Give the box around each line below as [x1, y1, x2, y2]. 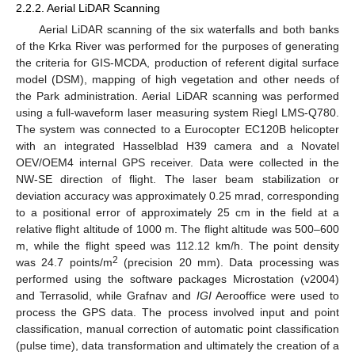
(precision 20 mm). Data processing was [117, 255, 339, 269]
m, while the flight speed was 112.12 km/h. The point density [16, 239, 339, 252]
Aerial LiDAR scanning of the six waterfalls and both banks [38, 22, 339, 36]
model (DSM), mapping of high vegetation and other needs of [16, 72, 339, 86]
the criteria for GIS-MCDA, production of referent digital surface [16, 55, 339, 69]
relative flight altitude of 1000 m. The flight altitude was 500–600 [16, 222, 339, 235]
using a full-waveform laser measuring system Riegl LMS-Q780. [16, 105, 339, 119]
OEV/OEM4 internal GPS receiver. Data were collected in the [16, 155, 339, 169]
